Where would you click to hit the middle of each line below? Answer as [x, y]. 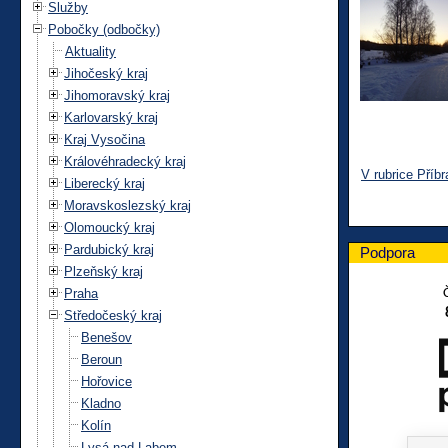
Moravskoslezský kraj [127, 205]
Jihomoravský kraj [117, 95]
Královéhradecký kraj [125, 161]
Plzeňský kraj [103, 271]
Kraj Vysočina [104, 139]
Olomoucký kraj [109, 227]
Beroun [101, 359]
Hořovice [106, 381]
